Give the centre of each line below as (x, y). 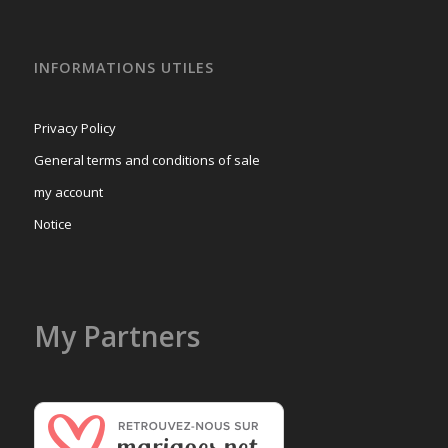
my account (68, 192)
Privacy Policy (74, 128)
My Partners (116, 336)
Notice (52, 224)
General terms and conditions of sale (146, 160)
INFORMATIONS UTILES (123, 68)
